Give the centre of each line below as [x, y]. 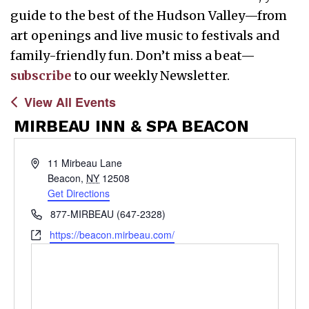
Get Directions [79, 193]
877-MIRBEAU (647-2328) [108, 213]
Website [48, 233]
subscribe [41, 75]
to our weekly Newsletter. [150, 75]
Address [48, 162]
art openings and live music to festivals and [145, 35]
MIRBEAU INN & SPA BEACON [131, 126]
